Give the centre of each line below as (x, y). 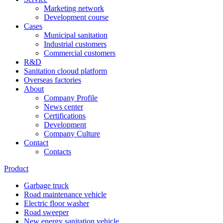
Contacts (57, 152)
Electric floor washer (56, 203)
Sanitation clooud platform (65, 71)
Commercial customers (80, 53)
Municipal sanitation (76, 35)
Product (16, 168)
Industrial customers (75, 44)
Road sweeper (46, 212)
